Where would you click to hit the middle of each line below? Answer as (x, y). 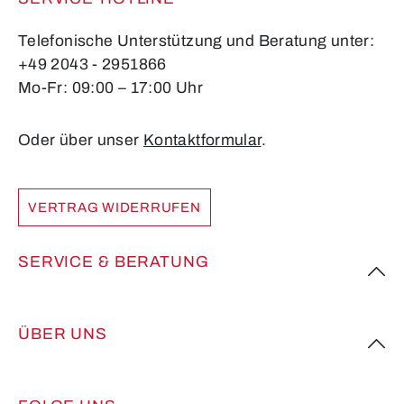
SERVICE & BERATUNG (114, 262)
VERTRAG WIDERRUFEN (115, 208)
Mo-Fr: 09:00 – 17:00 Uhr (110, 87)
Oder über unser (81, 140)
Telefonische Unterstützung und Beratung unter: (197, 41)
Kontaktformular (202, 140)
